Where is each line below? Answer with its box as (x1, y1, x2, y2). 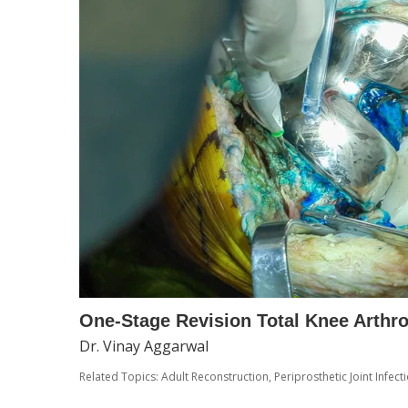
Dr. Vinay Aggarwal (79, 336, 209, 356)
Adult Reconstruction (161, 369, 269, 384)
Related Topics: (79, 369, 161, 384)
